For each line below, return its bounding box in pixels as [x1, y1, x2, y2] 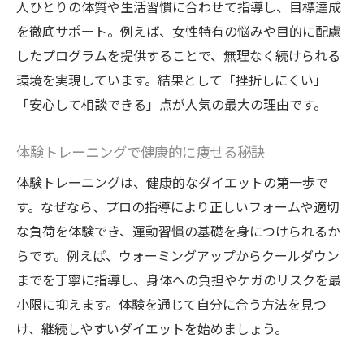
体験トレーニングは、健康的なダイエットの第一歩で [16, 172, 328, 193]
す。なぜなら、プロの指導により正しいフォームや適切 [16, 197, 340, 217]
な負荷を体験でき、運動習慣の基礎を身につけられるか [16, 221, 340, 241]
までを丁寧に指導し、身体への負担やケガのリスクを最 [16, 270, 341, 290]
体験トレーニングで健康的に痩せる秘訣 [16, 141, 265, 162]
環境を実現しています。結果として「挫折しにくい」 [16, 70, 327, 90]
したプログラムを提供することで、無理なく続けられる [16, 45, 340, 66]
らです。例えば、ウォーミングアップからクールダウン [16, 245, 340, 266]
